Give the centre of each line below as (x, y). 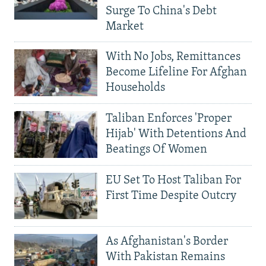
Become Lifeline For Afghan (176, 73)
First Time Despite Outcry (171, 196)
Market (125, 27)
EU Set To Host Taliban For (173, 180)
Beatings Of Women (156, 149)
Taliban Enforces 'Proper (169, 118)
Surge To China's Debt (161, 12)
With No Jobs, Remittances (173, 57)
